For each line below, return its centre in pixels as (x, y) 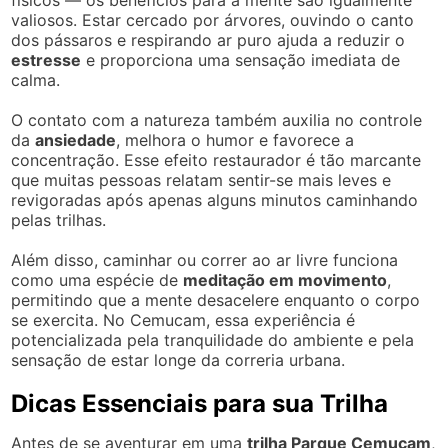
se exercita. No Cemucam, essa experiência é (183, 319)
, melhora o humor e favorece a (235, 139)
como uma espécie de (97, 279)
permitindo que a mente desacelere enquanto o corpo (216, 299)
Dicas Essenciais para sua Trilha (200, 403)
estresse (46, 59)
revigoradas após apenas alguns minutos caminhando (215, 199)
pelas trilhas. (59, 219)
